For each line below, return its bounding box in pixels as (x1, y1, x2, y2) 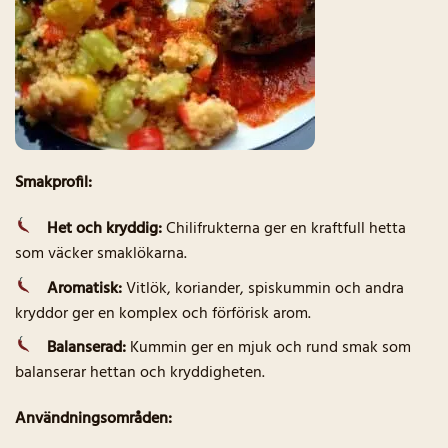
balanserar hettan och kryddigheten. (15, 360, 265, 387)
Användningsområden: (15, 405, 172, 432)
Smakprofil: (15, 170, 92, 197)
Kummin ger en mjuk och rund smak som (126, 335, 411, 362)
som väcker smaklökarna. (15, 240, 187, 267)
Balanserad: (47, 335, 126, 362)
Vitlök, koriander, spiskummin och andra (122, 275, 404, 302)
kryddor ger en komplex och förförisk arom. (15, 300, 311, 327)
